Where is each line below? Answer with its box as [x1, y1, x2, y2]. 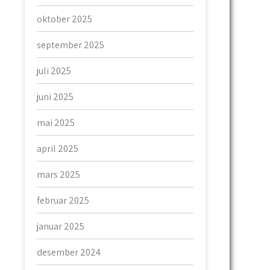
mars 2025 [37, 168, 80, 181]
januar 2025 [37, 219, 84, 233]
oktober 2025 [37, 12, 92, 25]
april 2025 [37, 142, 78, 155]
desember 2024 [37, 245, 101, 259]
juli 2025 [37, 64, 71, 77]
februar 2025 [37, 193, 89, 207]
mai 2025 [37, 116, 75, 129]
